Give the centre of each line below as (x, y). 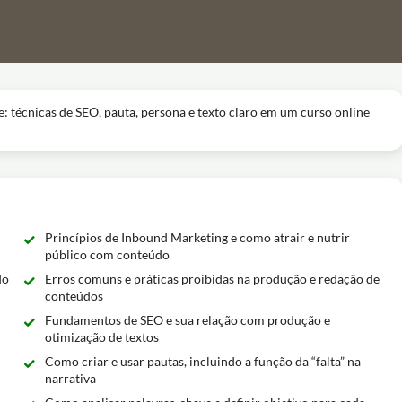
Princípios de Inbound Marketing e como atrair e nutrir (197, 237)
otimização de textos (101, 337)
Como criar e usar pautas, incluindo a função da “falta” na (202, 361)
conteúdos (74, 296)
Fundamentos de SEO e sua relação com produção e (187, 320)
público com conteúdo (107, 254)
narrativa (70, 378)
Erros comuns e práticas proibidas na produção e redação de (212, 279)
